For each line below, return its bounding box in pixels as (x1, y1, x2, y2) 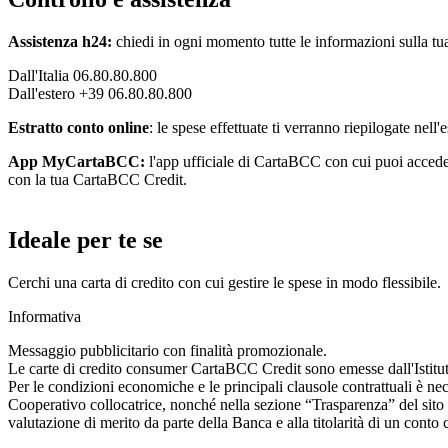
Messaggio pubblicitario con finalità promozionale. (8, 341, 327, 359)
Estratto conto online (8, 119, 149, 137)
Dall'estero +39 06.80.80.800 (8, 85, 192, 103)
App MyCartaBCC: (8, 153, 145, 171)
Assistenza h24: (8, 33, 112, 51)
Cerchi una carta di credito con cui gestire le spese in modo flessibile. (8, 273, 441, 291)
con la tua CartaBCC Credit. (8, 171, 187, 189)
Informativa (8, 307, 81, 325)
